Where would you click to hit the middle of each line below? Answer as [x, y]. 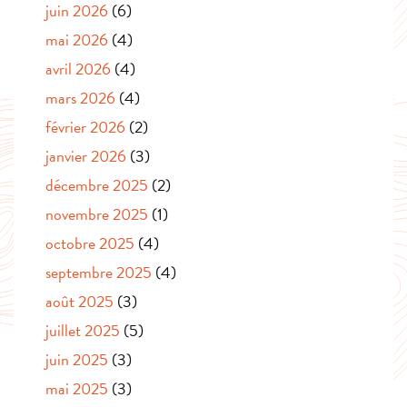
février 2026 [85, 126]
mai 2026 [77, 39]
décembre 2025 [97, 184]
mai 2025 [77, 388]
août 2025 [79, 301]
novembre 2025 [97, 213]
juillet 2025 [83, 330]
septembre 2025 [99, 272]
